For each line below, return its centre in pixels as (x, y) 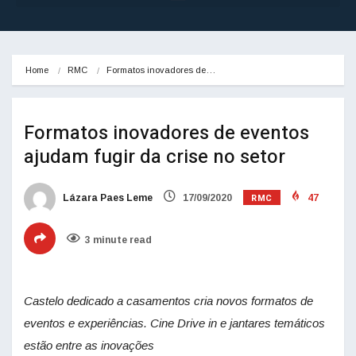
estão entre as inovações (89, 346)
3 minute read (118, 240)
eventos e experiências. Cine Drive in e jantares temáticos (174, 323)
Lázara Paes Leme (106, 198)
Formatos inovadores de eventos (166, 133)
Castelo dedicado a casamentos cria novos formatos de (168, 301)
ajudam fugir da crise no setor (155, 157)
